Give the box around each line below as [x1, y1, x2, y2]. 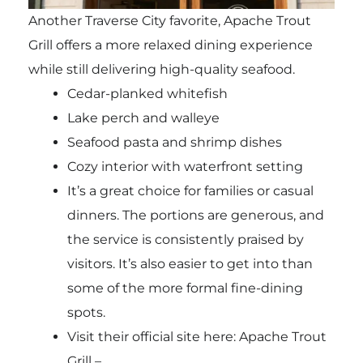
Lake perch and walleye [66, 110, 220, 126]
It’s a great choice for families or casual [66, 183, 314, 199]
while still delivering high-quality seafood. [28, 62, 295, 78]
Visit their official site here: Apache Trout [66, 329, 327, 345]
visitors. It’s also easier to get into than [66, 256, 313, 272]
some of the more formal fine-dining [66, 280, 303, 297]
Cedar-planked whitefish [66, 86, 228, 102]
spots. [66, 305, 105, 321]
